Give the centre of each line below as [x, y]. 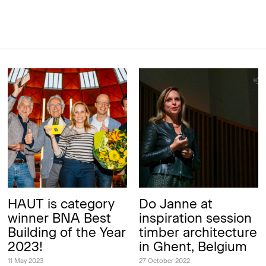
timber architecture [198, 232]
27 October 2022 [164, 261]
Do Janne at [175, 204]
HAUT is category [61, 204]
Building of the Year [67, 232]
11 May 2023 [26, 261]
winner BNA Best [60, 218]
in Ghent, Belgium [193, 246]
